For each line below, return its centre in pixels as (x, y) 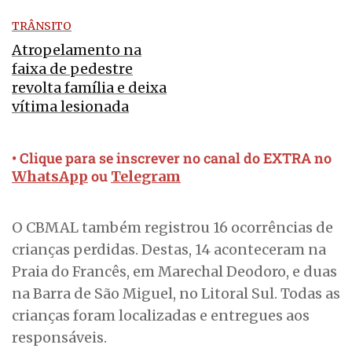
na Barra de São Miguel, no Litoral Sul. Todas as (176, 294)
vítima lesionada (70, 107)
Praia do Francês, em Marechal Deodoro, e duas (174, 272)
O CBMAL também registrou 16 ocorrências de (172, 228)
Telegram (146, 177)
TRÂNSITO (42, 26)
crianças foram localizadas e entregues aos (161, 316)
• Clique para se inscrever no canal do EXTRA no (172, 158)
